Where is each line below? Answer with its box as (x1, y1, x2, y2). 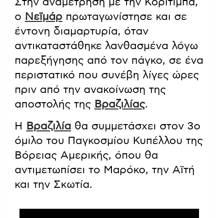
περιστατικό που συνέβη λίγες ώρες (15, 70, 199, 81)
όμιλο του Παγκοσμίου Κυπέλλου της (15, 135, 203, 146)
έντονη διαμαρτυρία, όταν (15, 26, 148, 37)
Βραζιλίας (94, 99, 145, 110)
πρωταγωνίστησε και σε (62, 11, 187, 22)
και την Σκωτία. (15, 179, 92, 190)
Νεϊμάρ (25, 11, 62, 22)
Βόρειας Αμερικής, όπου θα (15, 150, 158, 161)
